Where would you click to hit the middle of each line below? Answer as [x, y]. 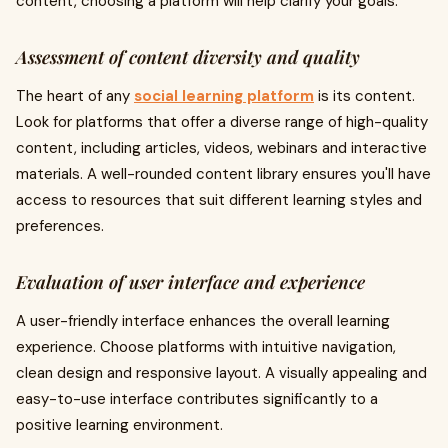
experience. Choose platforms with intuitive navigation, [206, 347]
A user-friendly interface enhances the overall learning [203, 321]
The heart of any [75, 96]
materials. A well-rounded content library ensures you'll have [223, 174]
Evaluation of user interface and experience [190, 282]
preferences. [60, 226]
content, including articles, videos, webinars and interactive [221, 148]
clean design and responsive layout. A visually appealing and [221, 373]
